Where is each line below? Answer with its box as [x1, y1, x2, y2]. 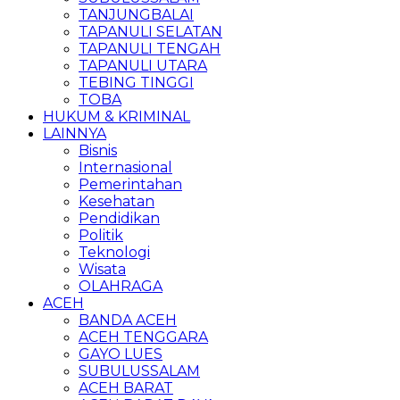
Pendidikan [79, 210, 160, 227]
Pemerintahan [79, 176, 182, 193]
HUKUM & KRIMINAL [43, 108, 190, 125]
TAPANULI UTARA [79, 57, 207, 74]
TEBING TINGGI [79, 74, 194, 91]
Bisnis [79, 142, 117, 159]
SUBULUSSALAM [79, 362, 200, 379]
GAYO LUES [79, 346, 162, 362]
